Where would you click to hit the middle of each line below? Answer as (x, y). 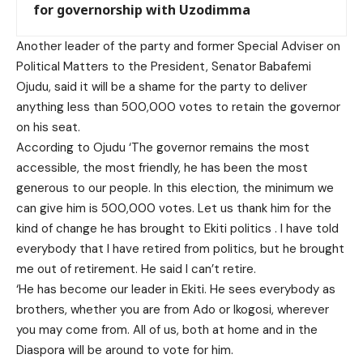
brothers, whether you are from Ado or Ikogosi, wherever (173, 310)
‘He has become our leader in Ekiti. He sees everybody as (176, 290)
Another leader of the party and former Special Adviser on (178, 47)
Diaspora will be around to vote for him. (125, 350)
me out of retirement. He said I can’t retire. (136, 269)
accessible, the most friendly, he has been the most (162, 168)
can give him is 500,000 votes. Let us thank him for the (174, 209)
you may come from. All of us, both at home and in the (167, 330)
